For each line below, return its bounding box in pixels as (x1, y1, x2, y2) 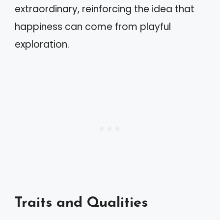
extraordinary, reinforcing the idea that (15, 2, 194, 16)
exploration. (15, 37, 69, 51)
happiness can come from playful (15, 20, 171, 33)
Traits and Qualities (15, 196, 148, 210)
